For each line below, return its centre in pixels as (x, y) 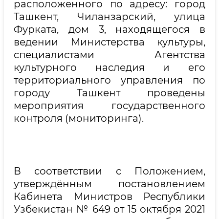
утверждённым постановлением (109, 184)
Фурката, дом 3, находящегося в (109, 29)
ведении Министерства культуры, (109, 42)
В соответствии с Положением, (109, 171)
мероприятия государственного (109, 106)
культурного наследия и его (109, 67)
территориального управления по (109, 80)
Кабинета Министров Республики (109, 197)
